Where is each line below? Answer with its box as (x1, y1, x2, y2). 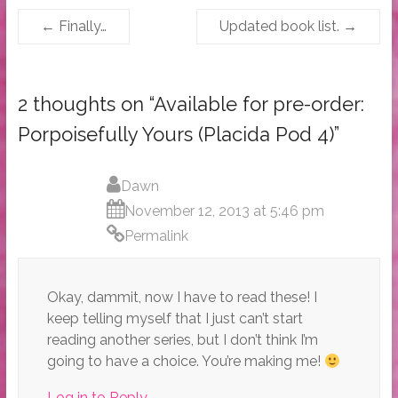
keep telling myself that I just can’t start (46, 310, 303, 328)
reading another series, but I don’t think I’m (46, 331, 318, 349)
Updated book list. (219, 18, 344, 36)
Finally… (54, 18, 107, 36)
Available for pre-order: (153, 92, 364, 116)
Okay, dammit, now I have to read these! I (46, 289, 317, 306)
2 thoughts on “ (17, 92, 154, 116)
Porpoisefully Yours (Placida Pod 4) (17, 123, 334, 147)
